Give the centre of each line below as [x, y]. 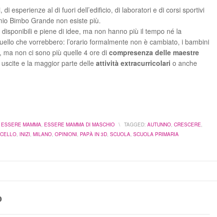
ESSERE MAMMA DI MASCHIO [79, 124]
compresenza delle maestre [154, 52]
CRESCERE [187, 124]
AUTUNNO [159, 124]
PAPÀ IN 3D [93, 134]
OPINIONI [66, 134]
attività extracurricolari [133, 63]
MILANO [42, 134]
